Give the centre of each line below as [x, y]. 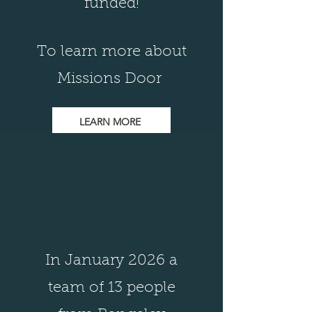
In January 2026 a [111, 261]
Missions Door [111, 79]
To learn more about [111, 52]
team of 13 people [111, 288]
